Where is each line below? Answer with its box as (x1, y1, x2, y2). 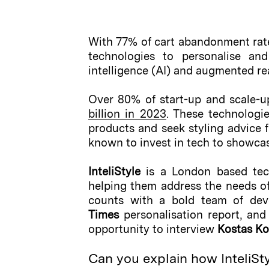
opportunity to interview (88, 222, 217, 236)
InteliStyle (88, 165, 141, 178)
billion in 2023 (88, 107, 166, 121)
